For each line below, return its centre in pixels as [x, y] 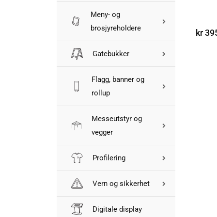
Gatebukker [111, 54]
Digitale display [117, 209]
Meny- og [105, 15]
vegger [102, 132]
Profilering [109, 158]
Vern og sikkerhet [121, 184]
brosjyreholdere [116, 28]
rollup [101, 93]
